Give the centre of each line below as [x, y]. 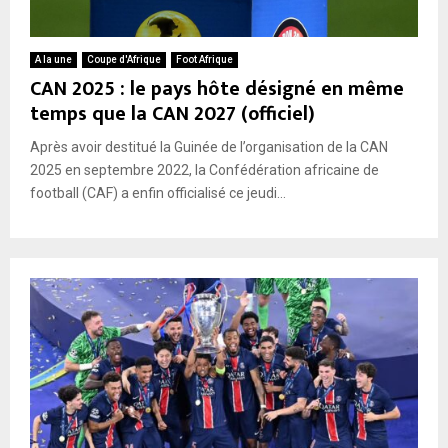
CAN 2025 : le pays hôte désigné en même [217, 88]
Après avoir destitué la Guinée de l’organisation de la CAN [209, 146]
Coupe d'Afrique [124, 59]
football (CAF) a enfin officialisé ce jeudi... [158, 192]
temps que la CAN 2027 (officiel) [172, 113]
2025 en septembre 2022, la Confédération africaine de [204, 169]
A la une [53, 59]
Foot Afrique [204, 59]
